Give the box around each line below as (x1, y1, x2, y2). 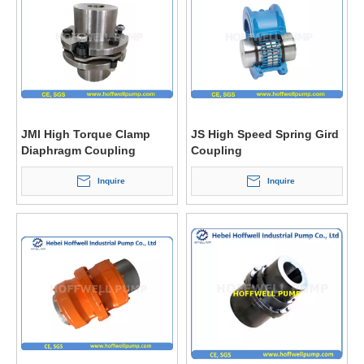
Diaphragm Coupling (21, 144, 136, 157)
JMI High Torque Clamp (21, 128, 150, 141)
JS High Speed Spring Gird (191, 128, 339, 141)
